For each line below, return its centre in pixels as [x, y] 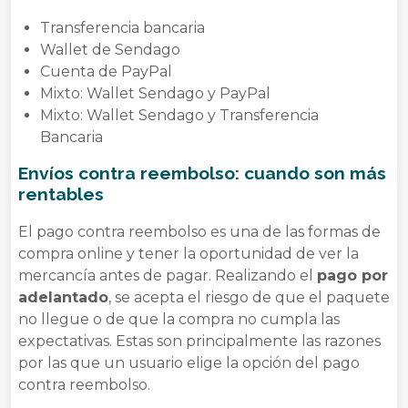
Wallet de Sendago [110, 50]
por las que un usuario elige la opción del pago [189, 362]
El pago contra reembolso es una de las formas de [199, 231]
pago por [352, 275]
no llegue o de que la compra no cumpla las [179, 319]
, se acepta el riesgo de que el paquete [249, 297]
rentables [61, 194]
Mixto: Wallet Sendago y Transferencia [179, 116]
